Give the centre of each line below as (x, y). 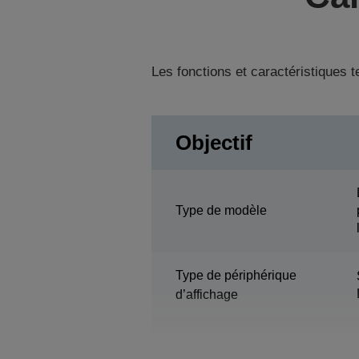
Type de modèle (221, 210)
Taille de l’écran (220, 350)
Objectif (214, 142)
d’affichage (206, 294)
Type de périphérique (236, 275)
